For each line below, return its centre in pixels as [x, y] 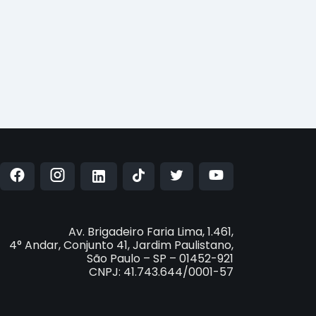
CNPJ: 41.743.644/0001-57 [161, 272]
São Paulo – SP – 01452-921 [160, 259]
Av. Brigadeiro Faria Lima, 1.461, [151, 232]
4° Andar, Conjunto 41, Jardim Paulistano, [121, 245]
